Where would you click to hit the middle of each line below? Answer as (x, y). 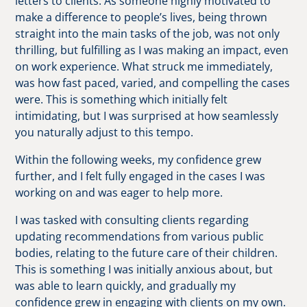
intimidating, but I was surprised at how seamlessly (147, 116)
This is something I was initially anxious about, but (144, 269)
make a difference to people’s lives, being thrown (142, 17)
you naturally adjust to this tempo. (105, 132)
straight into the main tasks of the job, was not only (148, 34)
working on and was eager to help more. (119, 193)
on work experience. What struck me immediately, (144, 66)
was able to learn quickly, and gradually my (126, 286)
